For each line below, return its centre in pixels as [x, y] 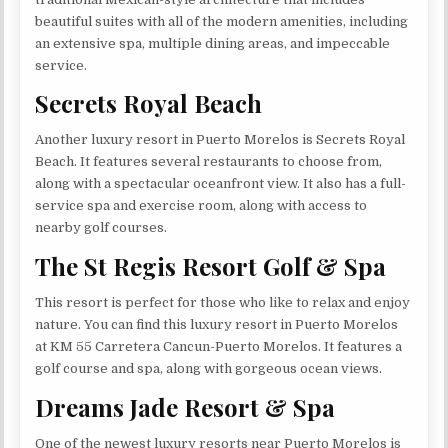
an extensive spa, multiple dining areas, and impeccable [213, 43]
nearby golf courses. [101, 228]
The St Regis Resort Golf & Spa [211, 265]
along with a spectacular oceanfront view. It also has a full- [221, 184]
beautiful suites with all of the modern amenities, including [222, 21]
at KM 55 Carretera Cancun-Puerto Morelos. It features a [219, 347]
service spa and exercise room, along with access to [201, 206]
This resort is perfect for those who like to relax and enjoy [223, 303]
